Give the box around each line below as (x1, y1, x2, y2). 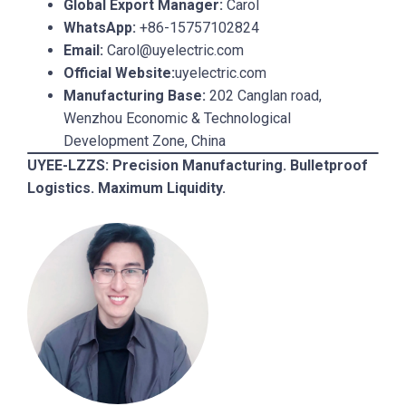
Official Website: (63, 63, 175, 82)
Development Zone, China (63, 131, 226, 150)
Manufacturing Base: (63, 86, 206, 104)
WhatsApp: (63, 18, 136, 36)
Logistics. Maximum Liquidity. (27, 179, 226, 197)
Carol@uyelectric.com (103, 41, 244, 59)
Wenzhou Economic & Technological (63, 109, 291, 127)
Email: (63, 41, 103, 59)
